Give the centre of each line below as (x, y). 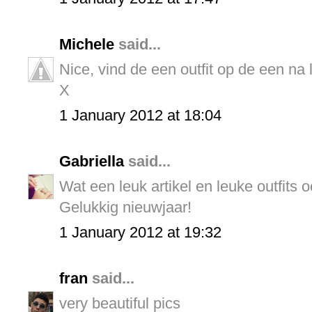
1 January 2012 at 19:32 (140, 233)
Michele (87, 45)
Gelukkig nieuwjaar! (125, 208)
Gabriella (92, 162)
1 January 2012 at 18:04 (140, 116)
